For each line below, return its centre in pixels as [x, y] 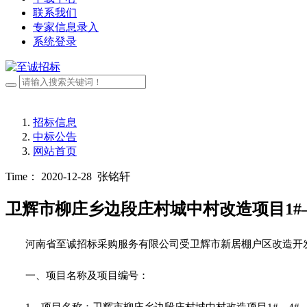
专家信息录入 [66, 27]
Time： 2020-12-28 [49, 177]
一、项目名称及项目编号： [87, 276]
